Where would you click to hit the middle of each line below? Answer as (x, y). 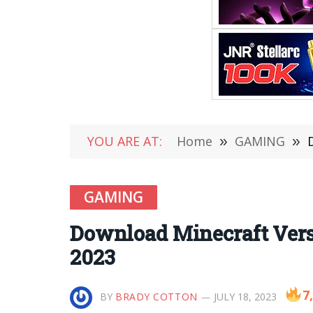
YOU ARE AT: (125, 141)
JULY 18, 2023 (245, 297)
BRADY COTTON (156, 297)
